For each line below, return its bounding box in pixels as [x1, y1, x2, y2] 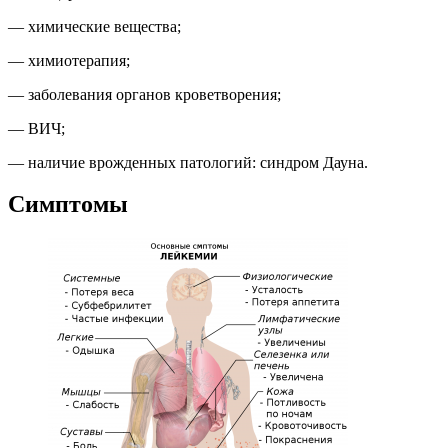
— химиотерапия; [8, 51, 130, 69]
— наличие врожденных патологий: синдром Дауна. [8, 153, 368, 171]
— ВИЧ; [8, 119, 65, 137]
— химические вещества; [8, 17, 181, 35]
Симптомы [8, 191, 128, 218]
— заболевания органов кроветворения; [8, 85, 281, 103]
